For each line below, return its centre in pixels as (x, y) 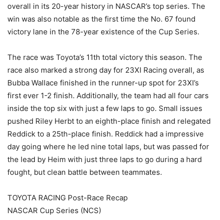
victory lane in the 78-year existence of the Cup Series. (103, 32)
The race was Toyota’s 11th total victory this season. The (105, 57)
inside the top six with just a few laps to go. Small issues (105, 109)
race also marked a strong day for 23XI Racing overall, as (106, 70)
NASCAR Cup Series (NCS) (54, 211)
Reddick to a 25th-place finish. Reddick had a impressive (106, 134)
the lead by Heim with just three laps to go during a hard (105, 160)
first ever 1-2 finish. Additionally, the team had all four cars (108, 96)
